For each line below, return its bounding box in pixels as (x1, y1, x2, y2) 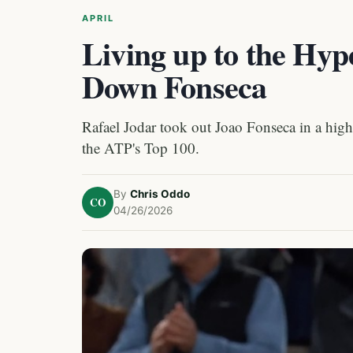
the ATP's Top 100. (82, 138, 199, 158)
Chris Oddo (130, 188, 190, 200)
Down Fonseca (82, 63, 267, 110)
